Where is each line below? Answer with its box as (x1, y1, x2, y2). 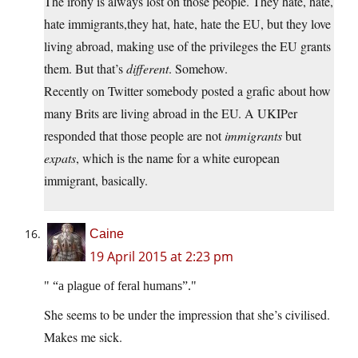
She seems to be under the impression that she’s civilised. (44, 306, 330, 324)
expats (44, 149, 76, 167)
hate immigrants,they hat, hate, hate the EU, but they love (44, 15, 331, 33)
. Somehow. (169, 60, 228, 78)
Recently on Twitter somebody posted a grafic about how (44, 82, 331, 100)
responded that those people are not (44, 127, 225, 145)
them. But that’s (44, 60, 126, 78)
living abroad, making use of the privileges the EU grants (44, 38, 331, 55)
